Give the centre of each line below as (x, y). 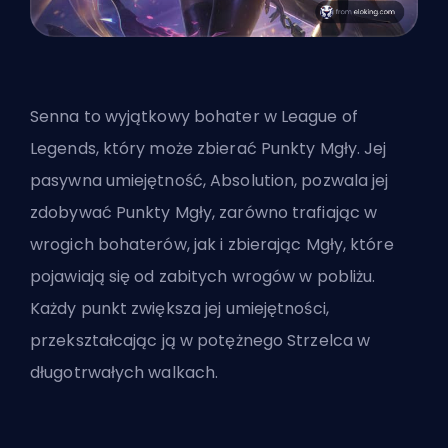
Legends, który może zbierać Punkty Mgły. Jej (208, 149)
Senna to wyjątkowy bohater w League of (194, 117)
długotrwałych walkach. (124, 373)
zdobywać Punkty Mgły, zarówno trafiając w (204, 213)
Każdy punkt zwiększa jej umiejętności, (179, 309)
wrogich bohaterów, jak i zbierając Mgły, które (212, 245)
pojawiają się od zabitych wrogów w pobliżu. (203, 277)
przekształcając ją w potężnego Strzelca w (200, 341)
